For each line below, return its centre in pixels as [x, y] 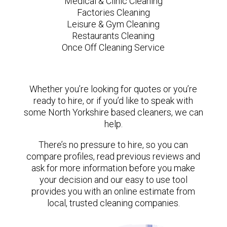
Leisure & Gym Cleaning [113, 24]
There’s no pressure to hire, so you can [113, 144]
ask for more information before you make [113, 168]
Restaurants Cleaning [113, 35]
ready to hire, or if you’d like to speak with [113, 100]
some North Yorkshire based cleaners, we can [113, 112]
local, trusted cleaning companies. [113, 203]
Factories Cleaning [113, 12]
